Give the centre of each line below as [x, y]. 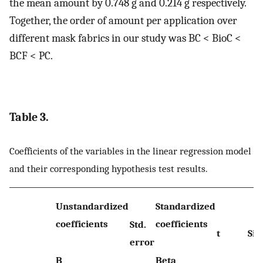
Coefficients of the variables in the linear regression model [130, 151]
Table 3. [29, 117]
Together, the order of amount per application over [123, 21]
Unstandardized [92, 206]
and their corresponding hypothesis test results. [109, 168]
